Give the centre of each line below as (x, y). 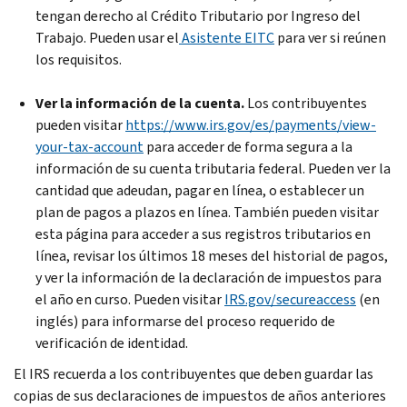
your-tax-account (89, 146)
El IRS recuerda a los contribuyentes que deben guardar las (194, 373)
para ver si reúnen (330, 37)
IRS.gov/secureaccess (290, 299)
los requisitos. (79, 59)
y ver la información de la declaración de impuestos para (208, 277)
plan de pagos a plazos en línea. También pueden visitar (207, 212)
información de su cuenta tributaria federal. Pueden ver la (213, 168)
